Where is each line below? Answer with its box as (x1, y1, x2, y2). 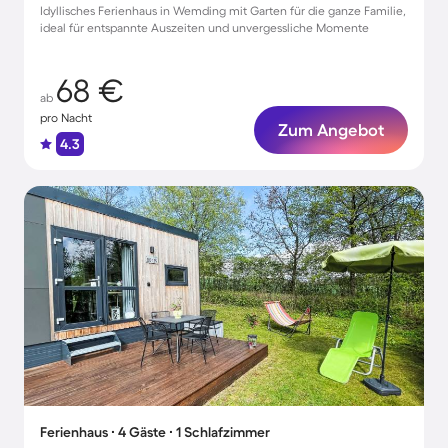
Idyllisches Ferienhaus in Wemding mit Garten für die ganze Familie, (40, 4, 406, 17)
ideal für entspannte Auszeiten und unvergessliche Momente (40, 21, 369, 34)
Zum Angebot (278, 120, 384, 139)
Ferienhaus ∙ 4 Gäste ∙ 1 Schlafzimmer (40, 424, 270, 440)
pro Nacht (40, 111, 92, 124)
